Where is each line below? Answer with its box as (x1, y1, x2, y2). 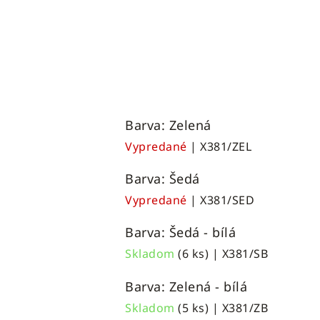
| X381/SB (209, 246, 268, 262)
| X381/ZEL (190, 138, 251, 154)
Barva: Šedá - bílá (125, 224, 236, 241)
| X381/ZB (209, 299, 268, 316)
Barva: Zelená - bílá (125, 277, 247, 295)
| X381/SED (190, 191, 254, 208)
